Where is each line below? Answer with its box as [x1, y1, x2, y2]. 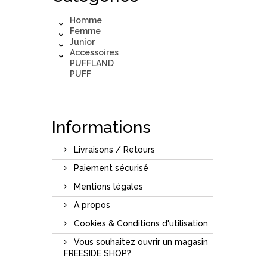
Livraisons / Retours [72, 144, 155, 154]
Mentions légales [72, 181, 143, 191]
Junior [70, 36, 95, 46]
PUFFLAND [70, 58, 114, 68]
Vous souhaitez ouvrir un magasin [72, 237, 208, 247]
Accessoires [70, 47, 119, 57]
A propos [72, 200, 110, 210]
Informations [52, 117, 151, 137]
